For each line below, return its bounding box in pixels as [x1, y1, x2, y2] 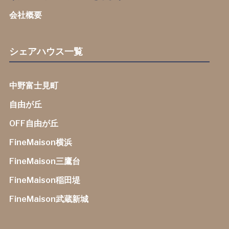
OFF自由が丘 [9, 119, 58, 128]
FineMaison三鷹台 [9, 156, 80, 166]
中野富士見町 [9, 81, 58, 90]
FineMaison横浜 [9, 138, 72, 147]
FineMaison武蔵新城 [9, 194, 88, 204]
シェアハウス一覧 [9, 46, 83, 57]
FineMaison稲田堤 [9, 175, 80, 185]
